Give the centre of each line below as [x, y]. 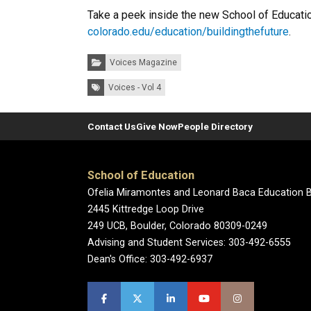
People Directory [215, 126]
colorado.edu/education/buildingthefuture [188, 32]
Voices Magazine [143, 62]
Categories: [109, 58]
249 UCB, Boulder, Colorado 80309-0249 [177, 226]
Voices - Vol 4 [135, 87]
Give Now [157, 126]
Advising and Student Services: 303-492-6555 [189, 243]
